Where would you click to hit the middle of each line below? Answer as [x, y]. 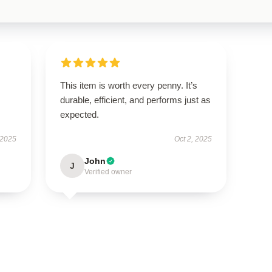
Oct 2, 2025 [193, 139]
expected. [80, 114]
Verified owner [108, 172]
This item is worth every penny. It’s [128, 85]
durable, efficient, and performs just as [135, 100]
